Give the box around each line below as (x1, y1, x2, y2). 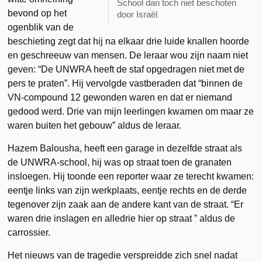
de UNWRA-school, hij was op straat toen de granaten (8, 157, 232, 167)
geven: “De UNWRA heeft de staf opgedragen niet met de (8, 64, 245, 74)
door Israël (116, 9, 157, 19)
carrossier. (8, 227, 51, 237)
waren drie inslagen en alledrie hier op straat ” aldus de (8, 213, 236, 223)
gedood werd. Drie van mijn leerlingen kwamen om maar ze (8, 106, 254, 116)
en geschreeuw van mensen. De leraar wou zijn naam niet (8, 50, 249, 60)
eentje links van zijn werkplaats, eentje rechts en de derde (8, 185, 247, 195)
